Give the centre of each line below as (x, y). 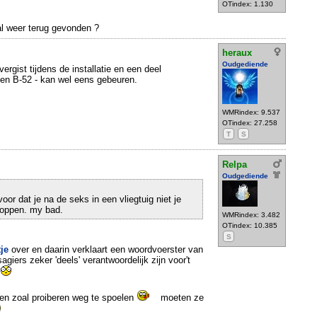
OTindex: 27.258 (250, 123)
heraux (237, 53)
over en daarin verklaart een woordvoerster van (106, 249)
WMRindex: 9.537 (251, 113)
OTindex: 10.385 (250, 225)
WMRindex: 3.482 (251, 214)
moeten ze (181, 297)
